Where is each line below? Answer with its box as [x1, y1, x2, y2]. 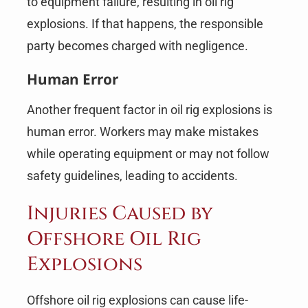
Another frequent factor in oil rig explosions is [26, 102, 272, 118]
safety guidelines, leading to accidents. [26, 168, 238, 184]
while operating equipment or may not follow [26, 146, 269, 162]
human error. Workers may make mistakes [26, 124, 258, 140]
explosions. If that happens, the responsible [26, 16, 263, 31]
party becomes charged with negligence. [26, 38, 248, 53]
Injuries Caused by [26, 201, 213, 227]
